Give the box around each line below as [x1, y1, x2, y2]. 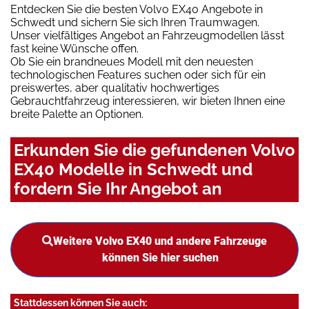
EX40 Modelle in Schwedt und [14, 159, 252, 180]
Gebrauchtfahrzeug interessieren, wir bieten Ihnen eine [10, 94, 285, 108]
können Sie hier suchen [101, 251, 219, 265]
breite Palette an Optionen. [10, 108, 143, 121]
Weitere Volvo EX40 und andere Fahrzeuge [53, 235, 267, 248]
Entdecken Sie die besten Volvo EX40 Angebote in [10, 3, 263, 17]
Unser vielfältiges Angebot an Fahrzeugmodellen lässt [10, 29, 284, 43]
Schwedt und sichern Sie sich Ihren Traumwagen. [10, 16, 259, 30]
